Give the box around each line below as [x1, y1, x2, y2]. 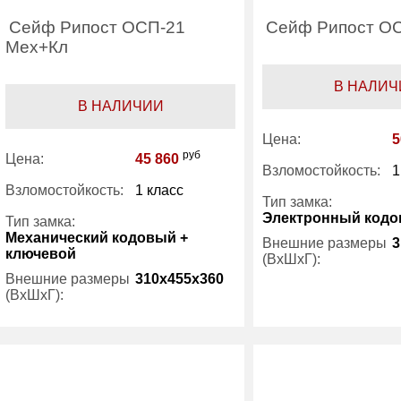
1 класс [135, 183, 184, 198]
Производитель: [261, 369, 368, 384]
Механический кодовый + [5, 230, 189, 245]
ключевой [5, 246, 77, 261]
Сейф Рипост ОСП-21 [9, 18, 186, 37]
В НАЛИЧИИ [77, 98, 164, 114]
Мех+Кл [5, 38, 69, 56]
